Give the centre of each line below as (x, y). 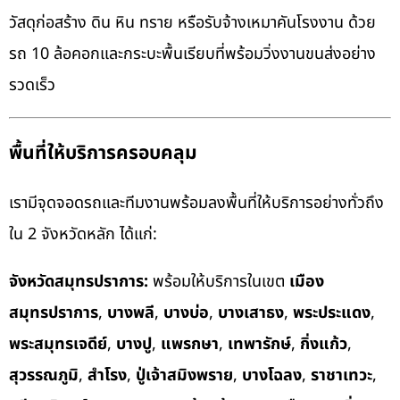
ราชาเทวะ (342, 376)
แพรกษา (190, 345)
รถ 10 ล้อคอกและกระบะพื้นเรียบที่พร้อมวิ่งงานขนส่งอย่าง (192, 54)
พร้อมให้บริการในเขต (219, 282)
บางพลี (131, 313)
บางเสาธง (251, 313)
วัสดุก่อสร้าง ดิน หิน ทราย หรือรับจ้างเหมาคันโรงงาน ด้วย (192, 23)
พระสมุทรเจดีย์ (58, 345)
